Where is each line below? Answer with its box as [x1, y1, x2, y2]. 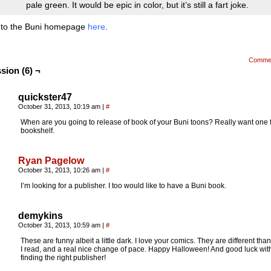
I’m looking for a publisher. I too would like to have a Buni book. [21, 181, 226, 190]
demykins [18, 211, 63, 221]
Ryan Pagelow [18, 155, 84, 166]
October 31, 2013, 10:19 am [18, 103, 102, 110]
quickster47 [18, 92, 72, 102]
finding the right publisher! [21, 253, 106, 262]
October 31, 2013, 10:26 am [18, 166, 102, 174]
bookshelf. [21, 126, 54, 135]
